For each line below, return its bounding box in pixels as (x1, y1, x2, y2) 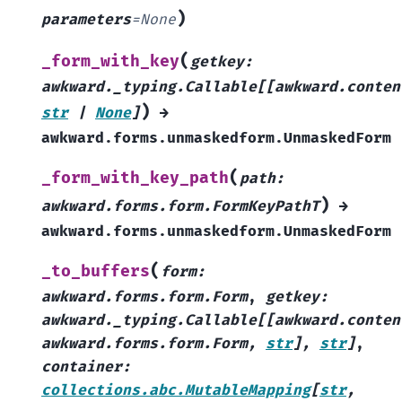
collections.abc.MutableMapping (41, 381, 310, 400)
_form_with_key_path (41, 169, 229, 188)
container (41, 358, 122, 377)
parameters (41, 11, 131, 30)
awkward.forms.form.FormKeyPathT (41, 197, 319, 216)
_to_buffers (41, 262, 150, 282)
